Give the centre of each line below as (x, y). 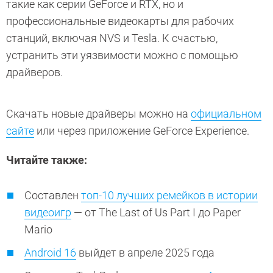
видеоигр (48, 213)
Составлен (53, 196)
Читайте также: (48, 160)
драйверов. (34, 73)
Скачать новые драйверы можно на (98, 114)
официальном (226, 114)
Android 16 (50, 253)
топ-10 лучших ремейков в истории (169, 196)
